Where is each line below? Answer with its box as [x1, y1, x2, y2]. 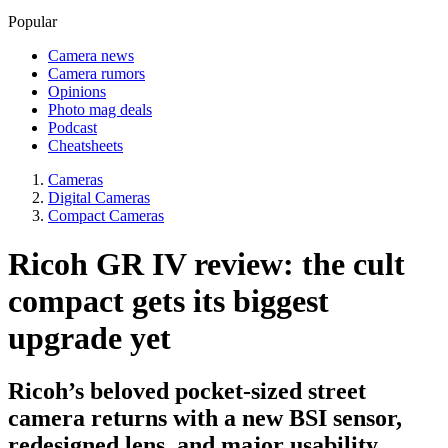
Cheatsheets [48, 136, 123, 154]
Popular [8, 12, 57, 30]
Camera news [48, 46, 134, 64]
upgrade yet [8, 319, 171, 356]
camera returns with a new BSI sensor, [8, 405, 402, 432]
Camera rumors [48, 64, 145, 82]
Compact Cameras [48, 206, 164, 224]
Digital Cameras [48, 188, 150, 206]
